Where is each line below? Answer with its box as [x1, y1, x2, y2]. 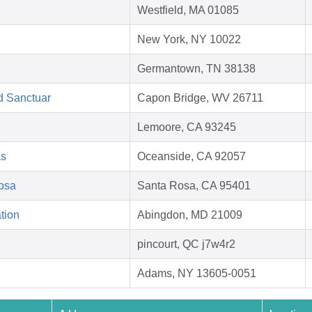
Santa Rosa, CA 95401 [137, 180, 251, 192]
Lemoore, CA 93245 [137, 121, 236, 134]
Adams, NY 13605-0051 [137, 267, 256, 280]
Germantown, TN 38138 [137, 63, 256, 75]
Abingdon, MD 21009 [137, 209, 242, 221]
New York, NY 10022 [137, 33, 241, 46]
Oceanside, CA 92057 [137, 150, 246, 163]
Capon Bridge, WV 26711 [137, 92, 263, 104]
